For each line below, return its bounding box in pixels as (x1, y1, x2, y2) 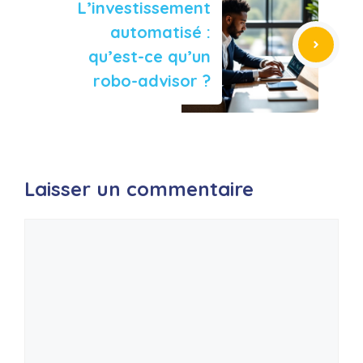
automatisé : (110, 22, 211, 42)
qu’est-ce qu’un (88, 46, 211, 66)
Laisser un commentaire (24, 177, 254, 201)
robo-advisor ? (93, 70, 211, 91)
